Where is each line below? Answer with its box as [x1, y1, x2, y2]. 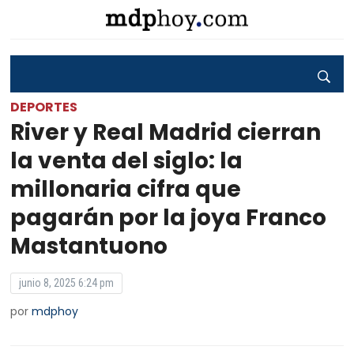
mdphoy [32, 303, 79, 319]
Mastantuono [10, 231, 168, 262]
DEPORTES [10, 98, 78, 116]
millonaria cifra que [10, 174, 242, 205]
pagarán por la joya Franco [10, 202, 327, 233]
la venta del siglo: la [10, 145, 243, 176]
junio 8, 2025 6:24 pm [19, 277, 115, 289]
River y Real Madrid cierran [10, 117, 322, 148]
